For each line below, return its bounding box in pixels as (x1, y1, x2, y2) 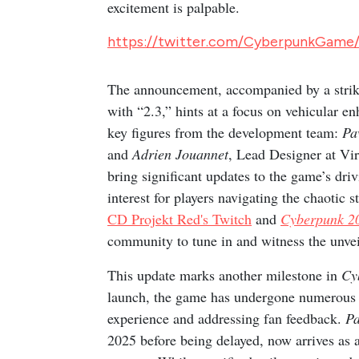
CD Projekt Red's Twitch (107, 208, 252, 228)
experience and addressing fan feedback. (107, 308, 345, 328)
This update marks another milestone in (107, 264, 341, 284)
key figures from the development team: (107, 122, 342, 142)
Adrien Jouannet (132, 143, 228, 163)
